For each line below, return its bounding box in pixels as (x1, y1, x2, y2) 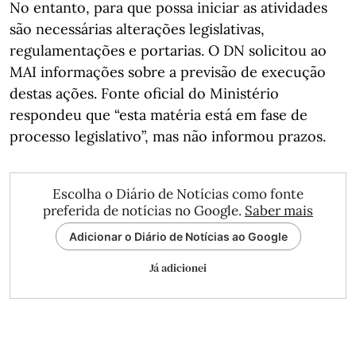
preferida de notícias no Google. (43, 201, 245, 219)
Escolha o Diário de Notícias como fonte (52, 184, 304, 203)
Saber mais (245, 201, 313, 219)
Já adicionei (149, 259, 207, 276)
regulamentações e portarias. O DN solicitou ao (10, 41, 327, 60)
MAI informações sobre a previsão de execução (10, 62, 326, 81)
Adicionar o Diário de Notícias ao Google (68, 229, 288, 243)
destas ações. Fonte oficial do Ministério (10, 83, 279, 103)
